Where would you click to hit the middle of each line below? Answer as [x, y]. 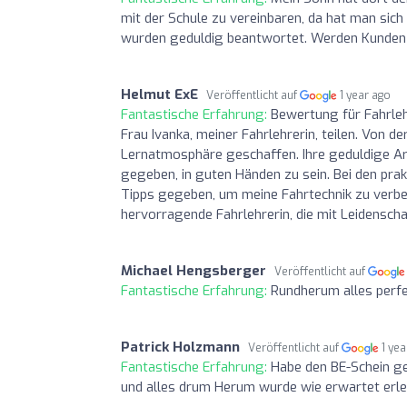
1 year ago [366, 95]
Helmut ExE [159, 94]
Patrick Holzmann [180, 347]
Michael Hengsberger [194, 270]
